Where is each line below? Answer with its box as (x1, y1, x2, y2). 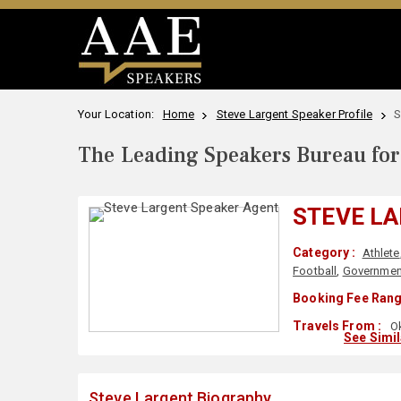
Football (293, 264, 337, 277)
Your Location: (78, 107, 160, 121)
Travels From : (293, 319, 382, 333)
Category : (293, 245, 356, 260)
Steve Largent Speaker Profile (216, 107, 372, 121)
